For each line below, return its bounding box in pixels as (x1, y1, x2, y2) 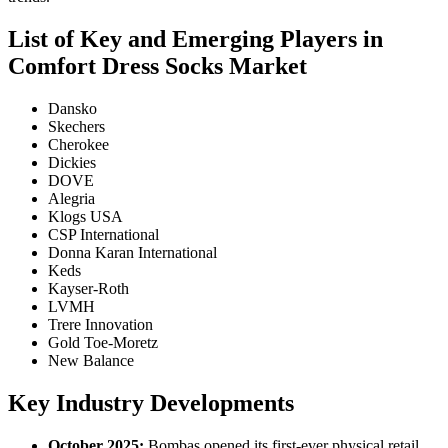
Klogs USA (48, 208, 123, 226)
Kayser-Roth (48, 280, 129, 298)
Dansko (48, 100, 97, 118)
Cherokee (48, 136, 109, 154)
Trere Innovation (48, 316, 153, 334)
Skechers (48, 118, 105, 136)
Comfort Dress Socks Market (8, 53, 307, 80)
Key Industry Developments (8, 390, 294, 417)
